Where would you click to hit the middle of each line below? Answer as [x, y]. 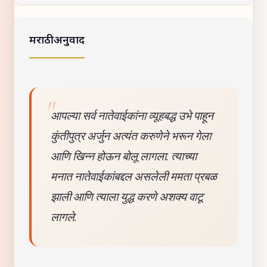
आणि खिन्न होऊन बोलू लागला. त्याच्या [124, 156]
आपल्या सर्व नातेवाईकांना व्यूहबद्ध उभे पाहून [132, 116]
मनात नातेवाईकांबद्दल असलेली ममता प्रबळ [134, 177]
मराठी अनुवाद [57, 41]
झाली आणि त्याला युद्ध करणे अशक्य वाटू [127, 197]
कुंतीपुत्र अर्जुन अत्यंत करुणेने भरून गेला [131, 136]
